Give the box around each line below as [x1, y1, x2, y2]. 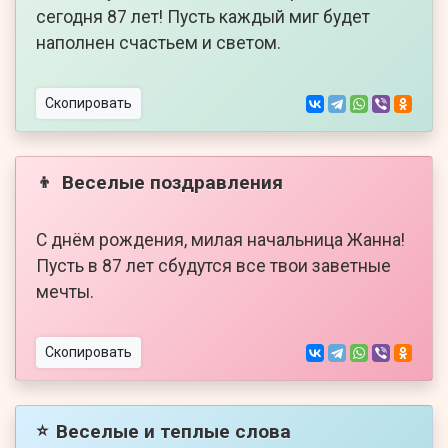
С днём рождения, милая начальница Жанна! [36, 230, 405, 251]
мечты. [36, 282, 94, 303]
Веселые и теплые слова [56, 419, 291, 443]
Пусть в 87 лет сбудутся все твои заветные [36, 256, 391, 277]
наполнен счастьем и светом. [36, 33, 281, 54]
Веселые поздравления [62, 170, 283, 194]
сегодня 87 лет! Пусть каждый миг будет [36, 7, 370, 28]
